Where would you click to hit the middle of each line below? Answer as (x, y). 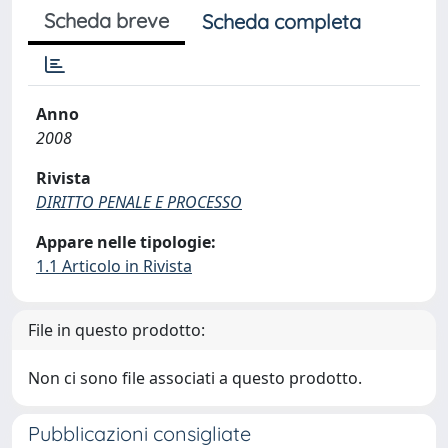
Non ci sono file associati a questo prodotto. (195, 378)
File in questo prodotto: (116, 330)
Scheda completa (281, 21)
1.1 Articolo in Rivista (114, 266)
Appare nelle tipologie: (126, 242)
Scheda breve (106, 20)
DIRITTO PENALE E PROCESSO (139, 202)
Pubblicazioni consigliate (139, 433)
